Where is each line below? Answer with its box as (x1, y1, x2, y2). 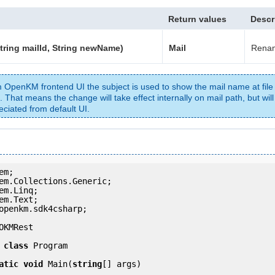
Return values (168, 14, 227, 24)
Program (28, 240, 68, 250)
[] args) (102, 258, 141, 269)
